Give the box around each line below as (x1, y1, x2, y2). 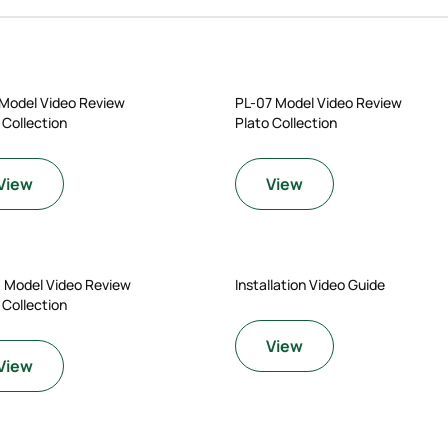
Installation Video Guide (234, 275, 385, 294)
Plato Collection (234, 113, 337, 132)
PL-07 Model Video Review (234, 93, 402, 112)
